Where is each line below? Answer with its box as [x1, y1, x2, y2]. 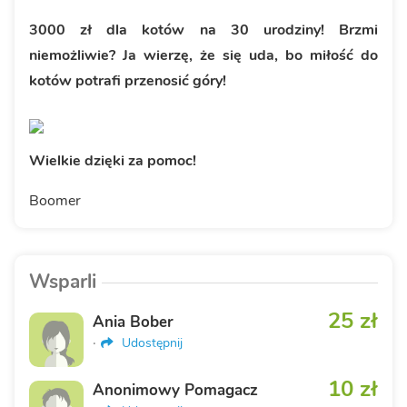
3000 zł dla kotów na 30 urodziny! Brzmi [29, 19, 378, 40]
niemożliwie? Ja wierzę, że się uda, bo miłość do [29, 45, 378, 65]
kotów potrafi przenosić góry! [29, 70, 226, 91]
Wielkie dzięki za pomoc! [29, 150, 196, 171]
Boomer [29, 190, 81, 211]
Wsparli [29, 268, 96, 294]
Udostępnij [118, 333, 184, 352]
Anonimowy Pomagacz [93, 379, 258, 401]
